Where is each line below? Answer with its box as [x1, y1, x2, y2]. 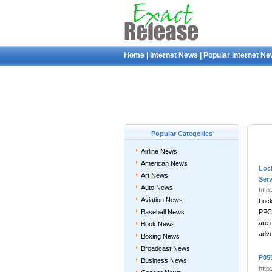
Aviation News [141, 196, 183, 203]
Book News [141, 220, 175, 228]
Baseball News [141, 208, 185, 216]
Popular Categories [151, 130, 212, 137]
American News [141, 160, 188, 167]
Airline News [141, 148, 177, 155]
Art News [141, 172, 168, 179]
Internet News [150, 51, 198, 59]
